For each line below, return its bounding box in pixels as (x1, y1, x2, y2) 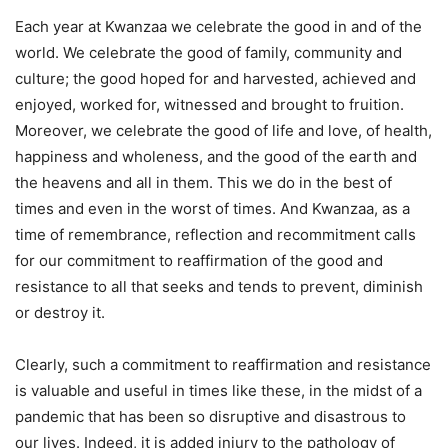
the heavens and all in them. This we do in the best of (15, 173, 392, 192)
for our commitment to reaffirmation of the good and (15, 251, 383, 270)
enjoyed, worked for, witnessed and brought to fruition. (15, 95, 404, 114)
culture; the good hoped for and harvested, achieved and (15, 69, 416, 88)
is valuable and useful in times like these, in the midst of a (15, 381, 422, 400)
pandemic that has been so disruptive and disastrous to (15, 407, 406, 426)
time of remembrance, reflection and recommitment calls (15, 225, 416, 244)
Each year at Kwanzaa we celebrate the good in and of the (15, 17, 422, 36)
